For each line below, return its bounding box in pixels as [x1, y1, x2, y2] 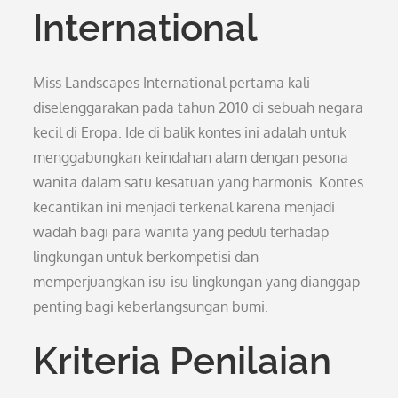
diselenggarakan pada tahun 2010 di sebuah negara [33, 99, 364, 116]
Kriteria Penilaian [33, 339, 332, 383]
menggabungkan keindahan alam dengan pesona [33, 148, 349, 166]
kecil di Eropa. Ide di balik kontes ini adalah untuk [33, 123, 347, 141]
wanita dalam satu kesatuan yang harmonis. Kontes [33, 173, 364, 191]
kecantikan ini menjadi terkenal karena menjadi [33, 198, 336, 216]
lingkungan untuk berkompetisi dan [33, 248, 259, 266]
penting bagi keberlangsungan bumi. [33, 298, 269, 315]
